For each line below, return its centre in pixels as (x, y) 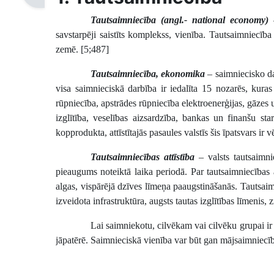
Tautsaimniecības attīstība (142, 157)
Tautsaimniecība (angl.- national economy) (179, 20)
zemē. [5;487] (82, 49)
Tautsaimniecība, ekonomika (147, 74)
